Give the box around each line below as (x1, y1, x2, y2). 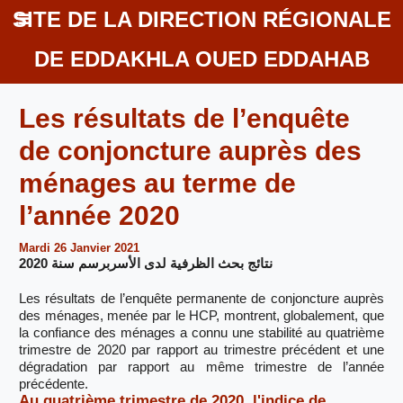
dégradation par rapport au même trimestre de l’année (19, 359, 384, 374)
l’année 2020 (19, 201, 180, 230)
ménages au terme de (19, 168, 296, 198)
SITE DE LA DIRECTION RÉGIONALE (12, 7, 391, 31)
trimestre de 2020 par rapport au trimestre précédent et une (19, 342, 384, 357)
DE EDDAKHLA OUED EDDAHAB (33, 47, 370, 71)
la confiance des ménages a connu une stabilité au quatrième (19, 325, 384, 340)
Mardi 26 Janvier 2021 (19, 241, 139, 255)
